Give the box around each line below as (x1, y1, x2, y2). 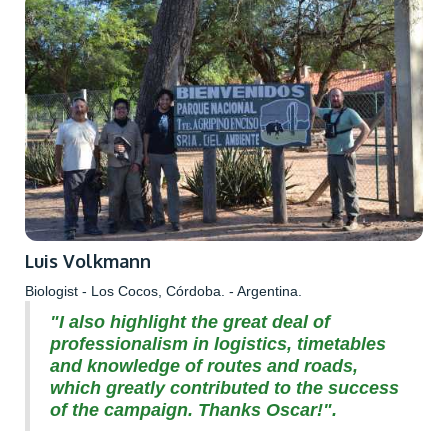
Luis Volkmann (25, 249, 151, 272)
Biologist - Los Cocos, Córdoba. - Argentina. (25, 282, 302, 299)
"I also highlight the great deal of (50, 311, 330, 332)
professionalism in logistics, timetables (50, 333, 386, 354)
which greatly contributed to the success (50, 377, 399, 398)
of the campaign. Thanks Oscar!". (50, 399, 337, 420)
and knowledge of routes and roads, (50, 355, 358, 376)
